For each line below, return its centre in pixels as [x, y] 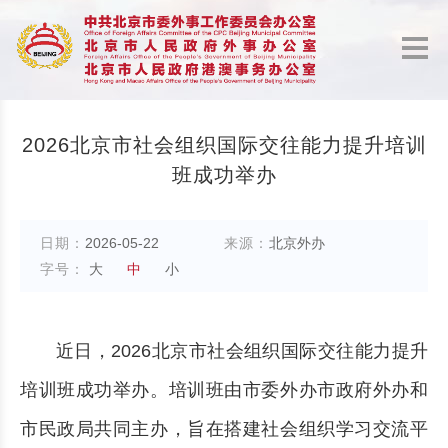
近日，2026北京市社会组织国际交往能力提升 [242, 351]
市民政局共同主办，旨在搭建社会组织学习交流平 [224, 429]
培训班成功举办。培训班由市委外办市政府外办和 [224, 390]
